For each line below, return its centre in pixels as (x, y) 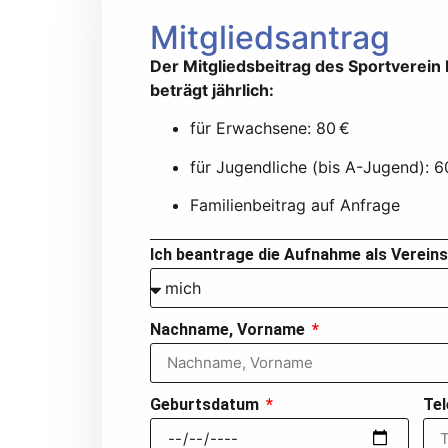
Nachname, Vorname (229, 329)
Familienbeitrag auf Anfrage (295, 205)
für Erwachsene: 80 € (270, 128)
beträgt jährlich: (212, 90)
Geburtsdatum (206, 404)
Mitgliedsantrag (270, 37)
